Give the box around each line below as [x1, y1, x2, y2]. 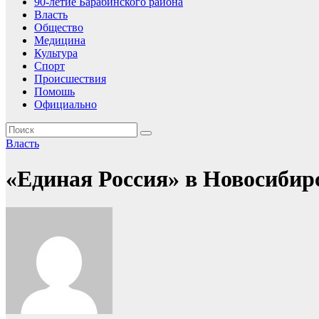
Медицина [34, 34, 85, 47]
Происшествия [34, 73, 106, 85]
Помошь [34, 85, 75, 98]
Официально [34, 98, 97, 111]
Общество [34, 21, 83, 34]
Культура [34, 47, 78, 60]
